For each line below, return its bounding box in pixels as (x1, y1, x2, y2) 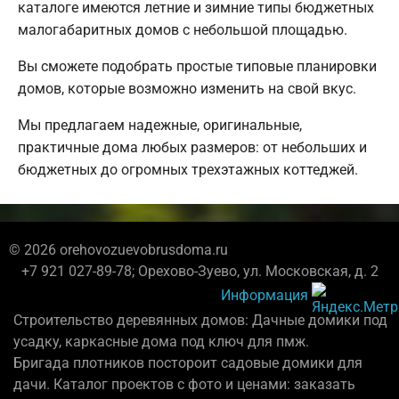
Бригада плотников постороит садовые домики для (13, 354, 362, 371)
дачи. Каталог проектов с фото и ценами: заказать (13, 375, 355, 393)
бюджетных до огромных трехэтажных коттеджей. (18, 160, 358, 178)
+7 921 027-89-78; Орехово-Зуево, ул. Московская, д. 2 (20, 262, 379, 280)
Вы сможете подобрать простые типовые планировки (18, 57, 377, 75)
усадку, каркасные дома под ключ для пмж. (13, 332, 309, 350)
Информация (221, 286, 308, 304)
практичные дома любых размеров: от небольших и (18, 138, 367, 156)
